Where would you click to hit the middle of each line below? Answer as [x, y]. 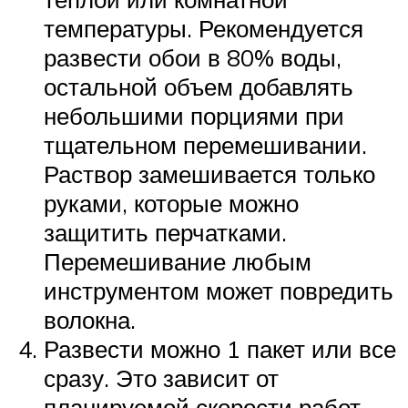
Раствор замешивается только [209, 173]
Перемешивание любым [178, 261]
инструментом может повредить [219, 290]
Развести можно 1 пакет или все [220, 348]
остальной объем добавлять [199, 86]
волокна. [90, 319]
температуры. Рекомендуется [204, 28]
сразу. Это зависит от [161, 377]
